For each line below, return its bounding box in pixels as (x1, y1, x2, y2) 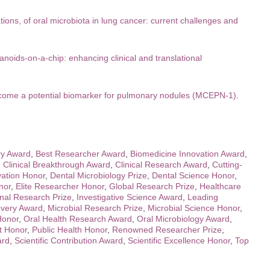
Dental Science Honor (152, 170, 234, 180)
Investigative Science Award (77, 192, 183, 202)
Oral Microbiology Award (137, 213, 230, 224)
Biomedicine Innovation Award (130, 148, 245, 159)
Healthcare (199, 181, 241, 191)
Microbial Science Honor (148, 202, 240, 213)
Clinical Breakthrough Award (3, 159, 110, 169)
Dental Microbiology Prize (50, 170, 147, 180)
